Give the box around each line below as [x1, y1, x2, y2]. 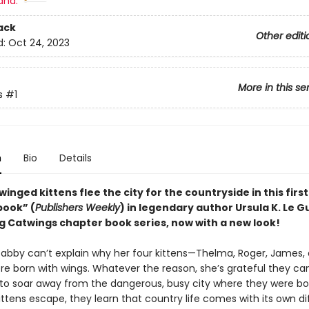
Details [59, 151, 92, 165]
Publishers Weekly [34, 201, 120, 215]
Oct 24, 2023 [8, 36, 70, 50]
